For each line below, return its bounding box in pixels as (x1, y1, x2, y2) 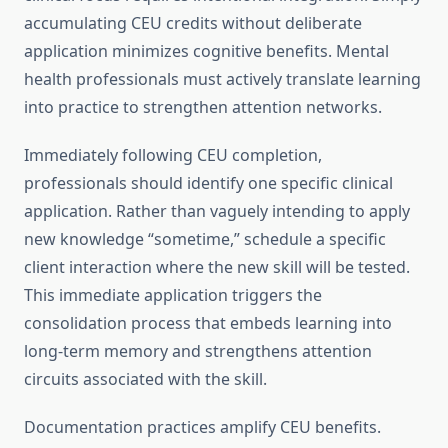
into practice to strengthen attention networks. (24, 96, 382, 119)
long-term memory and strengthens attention (24, 340, 372, 363)
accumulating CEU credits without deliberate (24, 12, 362, 35)
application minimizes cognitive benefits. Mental (24, 40, 389, 63)
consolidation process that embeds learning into (24, 312, 392, 335)
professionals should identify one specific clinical (24, 172, 393, 195)
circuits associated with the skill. (24, 368, 267, 391)
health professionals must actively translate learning (24, 68, 421, 91)
